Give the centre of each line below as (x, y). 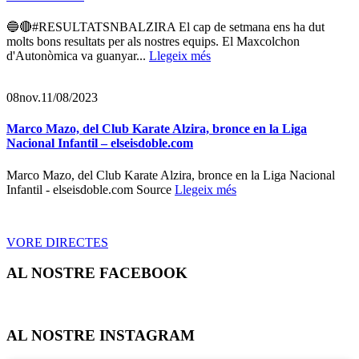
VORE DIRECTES (57, 242)
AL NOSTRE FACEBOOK (97, 273)
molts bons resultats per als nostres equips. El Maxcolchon (153, 41)
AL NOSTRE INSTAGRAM (101, 335)
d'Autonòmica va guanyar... (78, 56)
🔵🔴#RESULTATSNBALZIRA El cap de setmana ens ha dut (165, 27)
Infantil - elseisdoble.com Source (91, 189)
